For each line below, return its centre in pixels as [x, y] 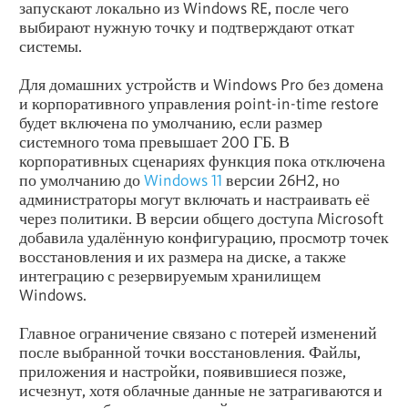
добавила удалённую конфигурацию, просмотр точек [204, 238]
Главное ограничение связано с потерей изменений [198, 333]
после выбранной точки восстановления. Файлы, [190, 352]
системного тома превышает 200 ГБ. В [154, 142]
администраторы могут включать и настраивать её [194, 199]
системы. [51, 46]
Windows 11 [183, 180]
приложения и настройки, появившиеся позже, [183, 372]
